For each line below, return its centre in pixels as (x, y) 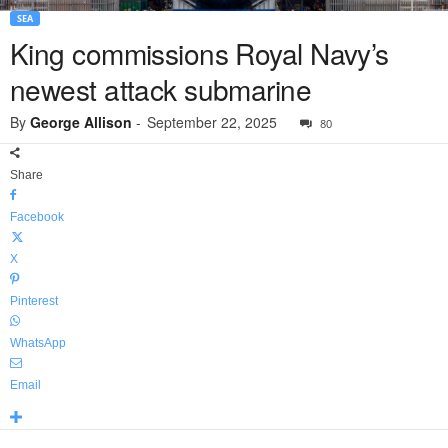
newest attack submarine (161, 89)
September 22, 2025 (212, 122)
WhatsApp (38, 343)
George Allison (81, 122)
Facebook (37, 217)
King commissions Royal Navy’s (199, 53)
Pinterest (34, 301)
